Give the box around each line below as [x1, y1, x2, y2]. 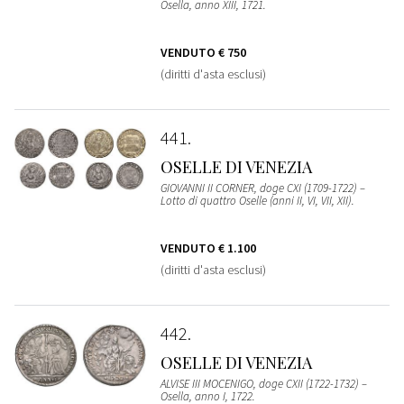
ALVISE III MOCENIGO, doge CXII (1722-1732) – [160, 376, 367, 392]
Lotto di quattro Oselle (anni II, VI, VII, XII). [160, 193, 354, 209]
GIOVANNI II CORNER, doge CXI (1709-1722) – [160, 180, 365, 197]
